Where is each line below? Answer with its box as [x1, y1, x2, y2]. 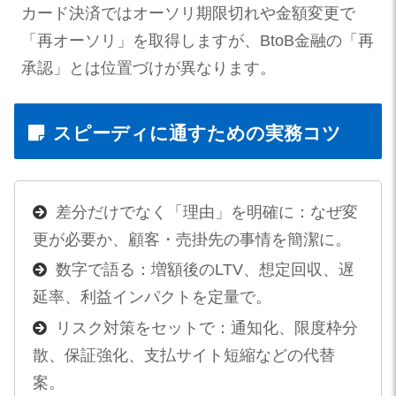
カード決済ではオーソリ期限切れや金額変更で [21, 4, 355, 22]
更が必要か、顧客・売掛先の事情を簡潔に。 [32, 230, 351, 248]
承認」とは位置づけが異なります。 [21, 58, 276, 77]
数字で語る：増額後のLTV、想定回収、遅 [55, 261, 354, 279]
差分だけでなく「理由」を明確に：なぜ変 [55, 202, 358, 221]
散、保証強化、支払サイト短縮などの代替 [32, 346, 335, 364]
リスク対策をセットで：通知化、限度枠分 [55, 318, 358, 337]
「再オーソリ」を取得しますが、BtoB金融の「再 [21, 31, 374, 49]
